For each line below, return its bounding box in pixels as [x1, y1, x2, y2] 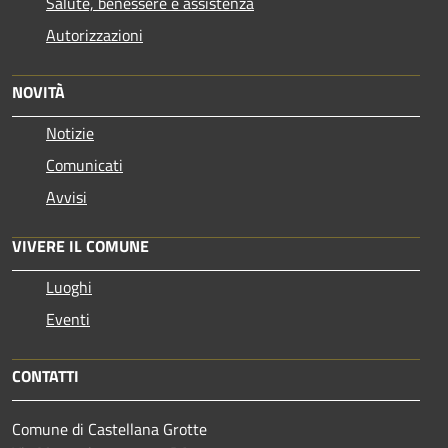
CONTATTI [12, 364, 79, 388]
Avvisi [46, 185, 87, 209]
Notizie [46, 121, 94, 145]
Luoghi [46, 275, 92, 299]
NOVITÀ [12, 80, 65, 104]
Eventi [46, 307, 90, 331]
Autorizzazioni [46, 23, 143, 47]
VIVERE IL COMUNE [12, 234, 149, 258]
